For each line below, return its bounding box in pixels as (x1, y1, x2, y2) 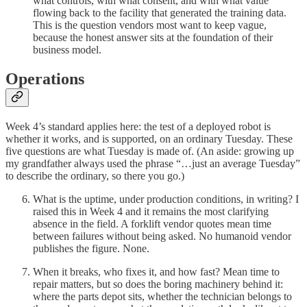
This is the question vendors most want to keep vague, (33, 19, 267, 32)
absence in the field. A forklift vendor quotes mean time (33, 218, 271, 230)
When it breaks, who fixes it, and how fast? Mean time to (33, 266, 280, 278)
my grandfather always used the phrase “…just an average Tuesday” (5, 158, 300, 170)
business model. (33, 44, 101, 56)
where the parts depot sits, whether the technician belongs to (33, 291, 292, 303)
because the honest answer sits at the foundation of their (33, 32, 273, 44)
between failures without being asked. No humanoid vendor (33, 230, 291, 243)
